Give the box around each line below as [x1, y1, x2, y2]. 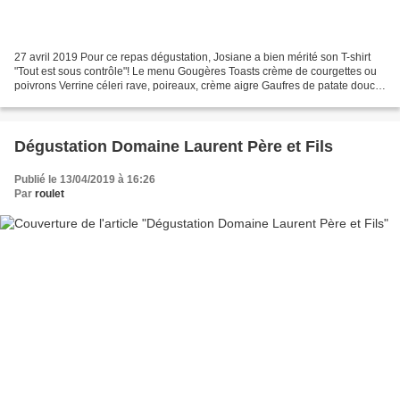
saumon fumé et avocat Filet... [14, 93, 158, 106]
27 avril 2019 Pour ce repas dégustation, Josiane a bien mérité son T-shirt [14, 50, 371, 63]
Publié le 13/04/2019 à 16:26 [14, 172, 155, 186]
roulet [35, 187, 64, 200]
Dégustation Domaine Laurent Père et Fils [14, 137, 333, 155]
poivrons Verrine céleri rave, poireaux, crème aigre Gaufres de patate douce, [14, 79, 384, 92]
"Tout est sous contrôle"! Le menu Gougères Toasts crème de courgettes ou [14, 64, 377, 78]
